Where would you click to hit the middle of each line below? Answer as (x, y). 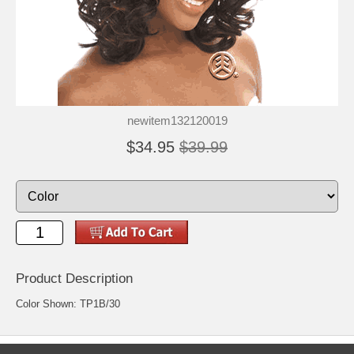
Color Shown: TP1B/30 (68, 303)
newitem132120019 (177, 120)
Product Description (74, 278)
